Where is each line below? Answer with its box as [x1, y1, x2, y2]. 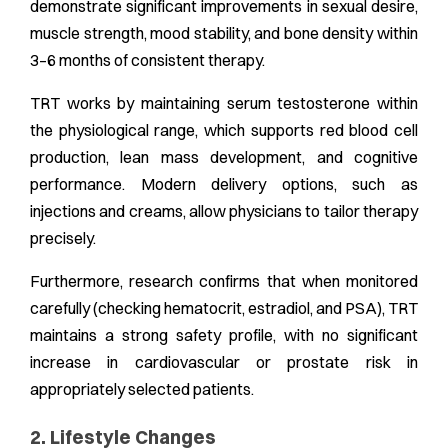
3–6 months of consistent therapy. [30, 50, 265, 71]
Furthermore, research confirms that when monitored [30, 271, 418, 292]
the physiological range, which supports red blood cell [30, 120, 418, 141]
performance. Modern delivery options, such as [30, 174, 418, 195]
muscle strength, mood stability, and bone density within [30, 23, 418, 44]
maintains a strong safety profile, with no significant [30, 325, 418, 346]
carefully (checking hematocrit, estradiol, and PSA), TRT [30, 298, 418, 319]
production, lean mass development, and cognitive [30, 147, 418, 168]
